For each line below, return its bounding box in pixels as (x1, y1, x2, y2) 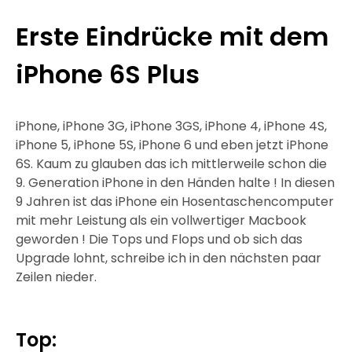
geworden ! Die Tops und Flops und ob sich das (16, 230, 302, 249)
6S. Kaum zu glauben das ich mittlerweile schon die (16, 155, 327, 174)
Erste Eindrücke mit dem (16, 19, 328, 55)
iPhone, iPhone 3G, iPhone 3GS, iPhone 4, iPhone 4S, (16, 117, 327, 136)
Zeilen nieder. (16, 268, 97, 287)
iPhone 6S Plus (16, 57, 200, 93)
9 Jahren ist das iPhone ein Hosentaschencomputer (16, 192, 334, 211)
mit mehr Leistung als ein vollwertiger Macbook (16, 211, 306, 230)
